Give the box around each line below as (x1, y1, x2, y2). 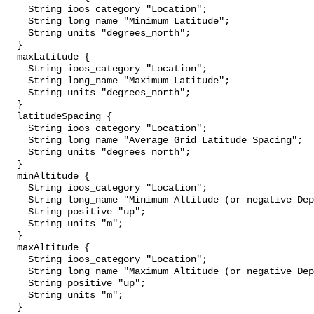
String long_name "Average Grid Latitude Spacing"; (6, 135, 28, 146)
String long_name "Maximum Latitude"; (6, 76, 28, 87)
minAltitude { (6, 171, 17, 182)
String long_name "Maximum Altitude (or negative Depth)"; (6, 266, 28, 278)
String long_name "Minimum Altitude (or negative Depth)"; (6, 195, 28, 206)
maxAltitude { (6, 243, 17, 254)
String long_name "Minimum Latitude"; (6, 16, 28, 27)
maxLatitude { (6, 52, 17, 63)
